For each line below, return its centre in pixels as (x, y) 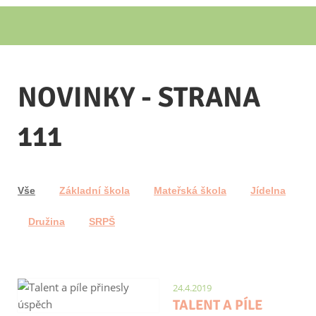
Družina (47, 221)
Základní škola (95, 190)
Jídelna (268, 190)
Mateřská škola (190, 190)
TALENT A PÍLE (218, 305)
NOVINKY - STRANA (139, 97)
